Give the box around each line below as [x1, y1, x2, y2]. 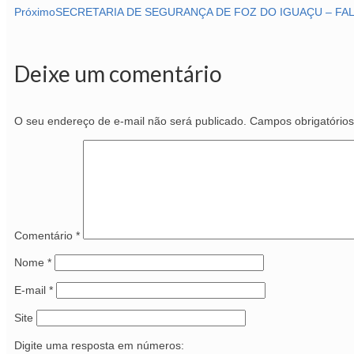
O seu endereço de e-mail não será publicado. [14, 115, 247, 127]
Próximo [14, 6, 55, 18]
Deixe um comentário [14, 60, 222, 87]
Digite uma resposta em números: [14, 339, 184, 352]
